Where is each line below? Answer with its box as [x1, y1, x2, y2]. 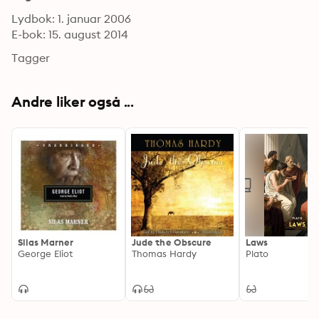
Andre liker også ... [11, 93, 135, 110]
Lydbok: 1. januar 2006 [11, 11, 131, 26]
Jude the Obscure [132, 236, 212, 248]
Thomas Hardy [132, 248, 197, 259]
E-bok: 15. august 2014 [11, 27, 128, 41]
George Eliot [18, 248, 73, 259]
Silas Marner [18, 236, 73, 248]
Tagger [11, 51, 50, 65]
